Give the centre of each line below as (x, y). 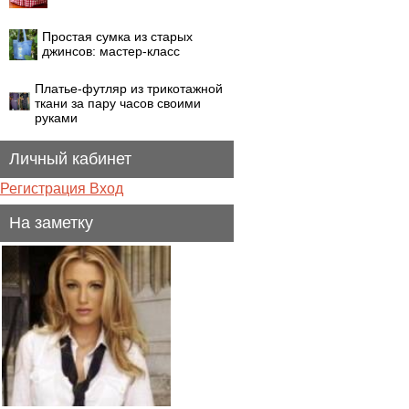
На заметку (51, 223)
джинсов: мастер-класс (111, 51)
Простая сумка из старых (117, 37)
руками (56, 118)
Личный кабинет (70, 159)
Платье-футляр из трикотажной (129, 89)
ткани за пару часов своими (118, 103)
